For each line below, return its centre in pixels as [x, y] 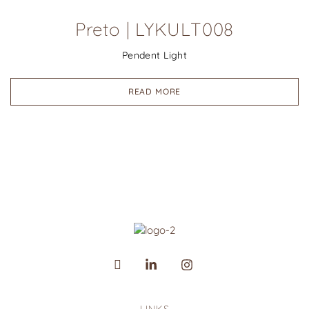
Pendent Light [154, 56]
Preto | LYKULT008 [154, 30]
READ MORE [154, 92]
